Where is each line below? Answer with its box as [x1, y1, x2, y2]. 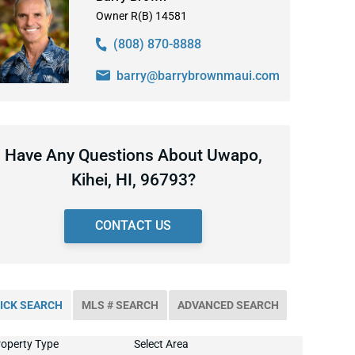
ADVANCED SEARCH [177, 298, 279, 311]
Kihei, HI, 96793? [71, 169, 196, 189]
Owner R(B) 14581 [95, 9, 187, 22]
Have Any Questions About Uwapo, [4, 144, 262, 165]
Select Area [133, 338, 189, 351]
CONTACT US [95, 218, 171, 234]
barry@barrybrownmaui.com [116, 67, 280, 83]
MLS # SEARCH [81, 298, 158, 311]
